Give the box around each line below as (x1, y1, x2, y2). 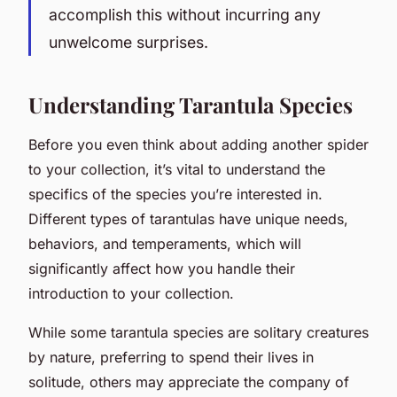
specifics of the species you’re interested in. (28, 184, 323, 203)
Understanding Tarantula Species (28, 90, 353, 119)
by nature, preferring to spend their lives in (28, 347, 314, 366)
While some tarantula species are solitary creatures (28, 323, 369, 341)
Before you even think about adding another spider (28, 135, 369, 153)
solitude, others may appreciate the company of (28, 372, 349, 391)
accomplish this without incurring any (49, 4, 321, 24)
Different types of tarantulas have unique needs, (28, 209, 348, 228)
